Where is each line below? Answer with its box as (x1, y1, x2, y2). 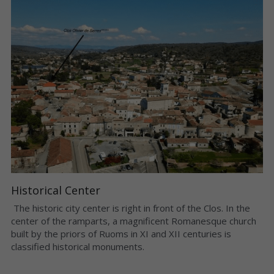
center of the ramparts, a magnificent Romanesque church (10, 214, 256, 227)
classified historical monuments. (10, 240, 147, 253)
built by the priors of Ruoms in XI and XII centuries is (10, 227, 231, 240)
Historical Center (10, 182, 100, 198)
